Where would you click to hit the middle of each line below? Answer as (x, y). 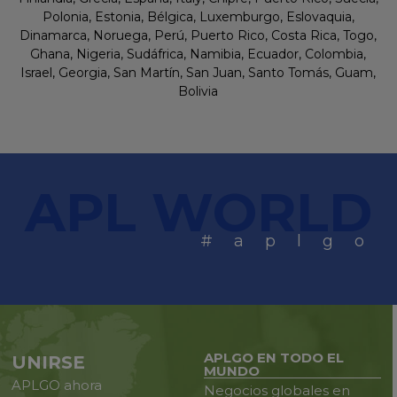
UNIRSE (49, 363)
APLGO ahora (57, 385)
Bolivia (198, 92)
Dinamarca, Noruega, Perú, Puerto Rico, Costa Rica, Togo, (198, 36)
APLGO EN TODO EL (273, 358)
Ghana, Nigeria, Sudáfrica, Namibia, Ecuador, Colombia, (198, 54)
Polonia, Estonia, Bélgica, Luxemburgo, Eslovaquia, (198, 17)
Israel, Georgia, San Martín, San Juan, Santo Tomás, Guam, (198, 73)
